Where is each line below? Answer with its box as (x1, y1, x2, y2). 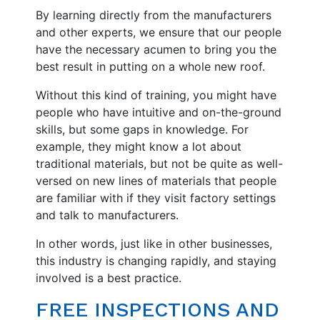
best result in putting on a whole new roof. (36, 59, 265, 74)
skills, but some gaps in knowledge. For (36, 122, 249, 137)
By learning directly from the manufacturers (36, 8, 271, 23)
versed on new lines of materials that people (36, 174, 276, 189)
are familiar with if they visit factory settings (36, 191, 276, 206)
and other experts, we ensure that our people (36, 25, 281, 40)
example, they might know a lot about (36, 139, 241, 154)
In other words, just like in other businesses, (36, 236, 272, 251)
